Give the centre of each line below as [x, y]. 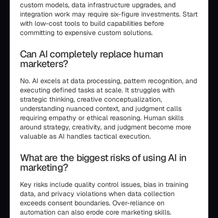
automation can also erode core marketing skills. [96, 212]
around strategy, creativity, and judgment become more [106, 127]
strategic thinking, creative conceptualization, [91, 99]
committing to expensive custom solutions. [86, 33]
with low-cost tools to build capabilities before [92, 23]
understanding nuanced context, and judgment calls [101, 109]
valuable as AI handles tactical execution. [85, 136]
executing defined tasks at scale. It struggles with [97, 90]
